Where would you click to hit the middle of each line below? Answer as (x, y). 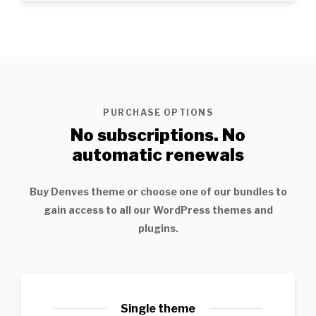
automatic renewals (158, 154)
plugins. (158, 228)
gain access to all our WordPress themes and (158, 209)
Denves (69, 191)
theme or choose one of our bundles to (188, 191)
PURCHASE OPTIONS (158, 112)
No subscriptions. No (158, 135)
